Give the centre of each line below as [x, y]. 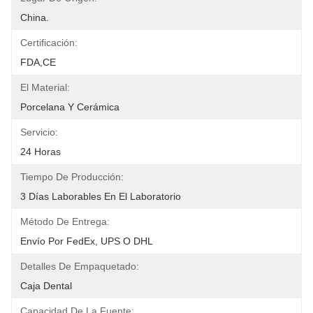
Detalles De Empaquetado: [80, 266]
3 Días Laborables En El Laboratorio [101, 196]
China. [35, 17]
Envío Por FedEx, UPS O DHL [87, 241]
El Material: [45, 87]
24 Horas [41, 152]
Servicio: [39, 132]
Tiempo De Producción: [72, 177]
